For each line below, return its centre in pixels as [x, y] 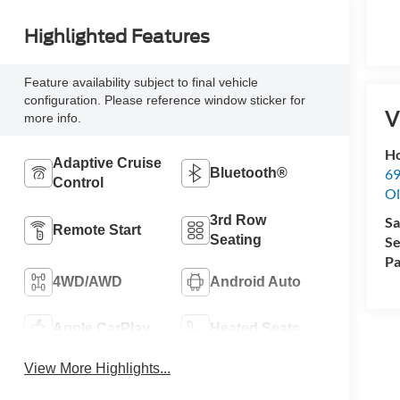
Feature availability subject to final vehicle [142, 83]
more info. [53, 118]
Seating [236, 240]
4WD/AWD [88, 282]
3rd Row [238, 221]
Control [79, 183]
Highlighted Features [117, 37]
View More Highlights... [98, 369]
